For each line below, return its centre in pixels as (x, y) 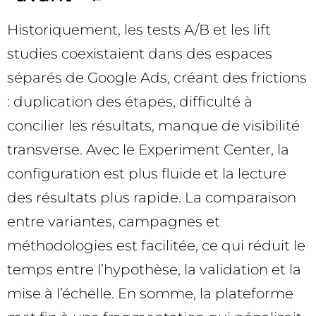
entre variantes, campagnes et (114, 221)
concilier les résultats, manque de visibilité (153, 125)
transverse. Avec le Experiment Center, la (148, 149)
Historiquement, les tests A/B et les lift (139, 29)
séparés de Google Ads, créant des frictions (157, 77)
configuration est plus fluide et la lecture (147, 173)
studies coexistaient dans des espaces (140, 53)
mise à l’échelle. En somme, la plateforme (150, 293)
